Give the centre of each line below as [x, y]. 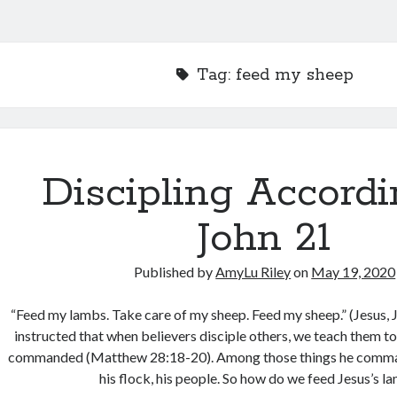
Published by [175, 272]
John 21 [265, 238]
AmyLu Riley [253, 272]
